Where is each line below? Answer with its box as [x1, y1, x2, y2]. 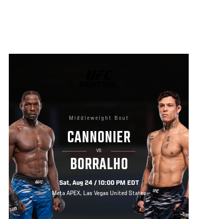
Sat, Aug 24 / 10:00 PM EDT [59, 180, 139, 187]
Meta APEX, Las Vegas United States [51, 190, 146, 197]
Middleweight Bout [68, 115, 129, 121]
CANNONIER [67, 130, 131, 148]
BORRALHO [69, 156, 128, 174]
